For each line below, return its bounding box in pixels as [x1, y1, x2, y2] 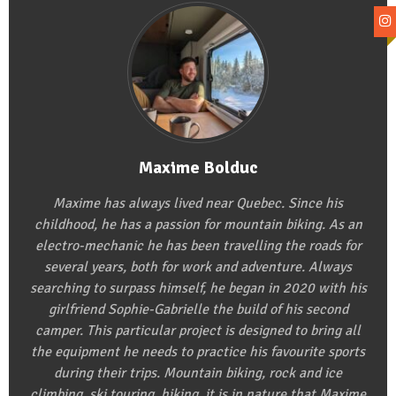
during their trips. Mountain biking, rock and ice [54, 364, 342, 383]
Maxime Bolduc [138, 156, 258, 179]
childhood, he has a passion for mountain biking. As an [34, 216, 362, 234]
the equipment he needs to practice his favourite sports [31, 343, 365, 362]
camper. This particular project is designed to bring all [35, 322, 361, 340]
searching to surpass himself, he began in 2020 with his [29, 279, 367, 298]
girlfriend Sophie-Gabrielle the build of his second [48, 301, 348, 319]
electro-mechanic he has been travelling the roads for [34, 237, 362, 255]
